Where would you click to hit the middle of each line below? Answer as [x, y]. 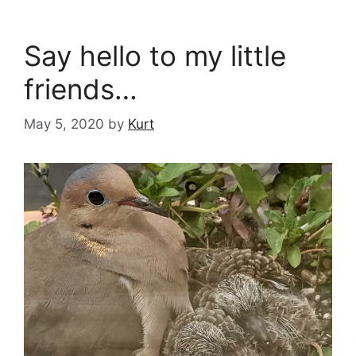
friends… [81, 89]
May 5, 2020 [64, 124]
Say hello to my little [155, 55]
